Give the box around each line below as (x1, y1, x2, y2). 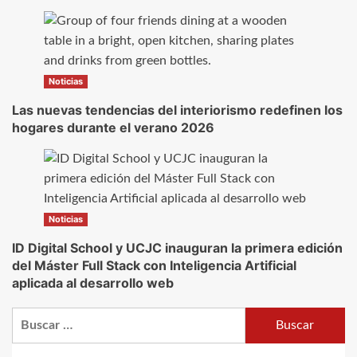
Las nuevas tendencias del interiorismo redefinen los (12, 101, 343, 118)
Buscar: (11, 309, 53, 323)
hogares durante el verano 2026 (12, 119, 214, 135)
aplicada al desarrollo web (12, 274, 174, 291)
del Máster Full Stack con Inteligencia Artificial (12, 257, 296, 273)
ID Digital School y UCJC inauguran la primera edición (12, 239, 343, 256)
